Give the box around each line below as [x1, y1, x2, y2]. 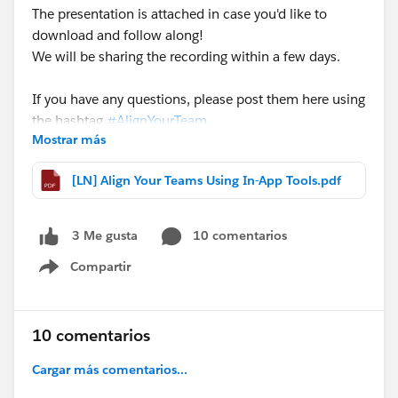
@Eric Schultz [137, 155, 219, 171]
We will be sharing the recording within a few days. [32, 48, 340, 65]
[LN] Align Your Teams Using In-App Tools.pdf [72, 172, 341, 188]
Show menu [60, 267, 131, 284]
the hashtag [32, 112, 107, 129]
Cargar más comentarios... [32, 361, 187, 378]
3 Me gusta [72, 227, 138, 244]
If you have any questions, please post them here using [32, 91, 365, 107]
